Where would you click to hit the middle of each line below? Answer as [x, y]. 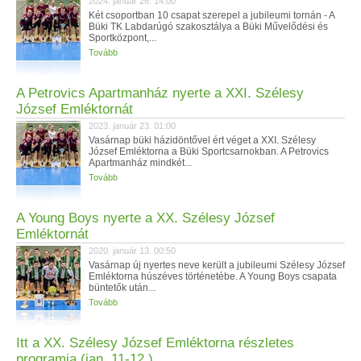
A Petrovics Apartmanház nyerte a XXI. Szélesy [160, 93]
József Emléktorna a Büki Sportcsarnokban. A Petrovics [209, 151]
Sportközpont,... [122, 38]
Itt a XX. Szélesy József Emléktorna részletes [155, 343]
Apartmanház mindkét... [140, 163]
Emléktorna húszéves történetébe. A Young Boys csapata [213, 276]
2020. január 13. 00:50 [132, 251]
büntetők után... [122, 288]
